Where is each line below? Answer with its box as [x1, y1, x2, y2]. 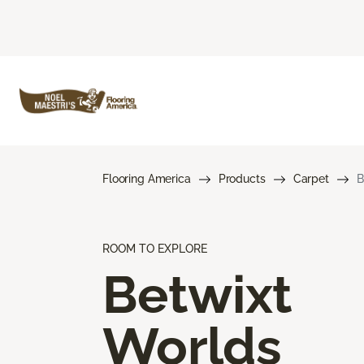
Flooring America [102, 171, 191, 185]
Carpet [292, 171, 329, 185]
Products [218, 171, 266, 185]
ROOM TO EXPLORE [102, 241, 207, 255]
